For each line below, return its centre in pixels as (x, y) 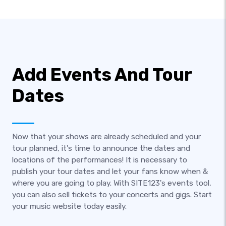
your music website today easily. (69, 206)
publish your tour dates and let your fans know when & (110, 172)
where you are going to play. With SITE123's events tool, (112, 183)
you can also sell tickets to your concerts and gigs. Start (112, 195)
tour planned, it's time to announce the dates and (101, 148)
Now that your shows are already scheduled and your (106, 137)
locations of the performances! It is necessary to (100, 160)
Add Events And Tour (102, 74)
